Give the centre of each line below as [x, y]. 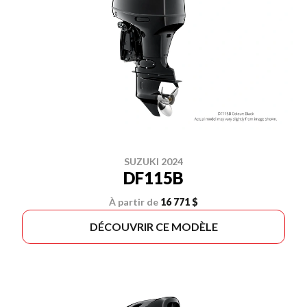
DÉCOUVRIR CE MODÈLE [153, 226]
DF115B [153, 178]
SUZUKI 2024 [153, 161]
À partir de [134, 202]
